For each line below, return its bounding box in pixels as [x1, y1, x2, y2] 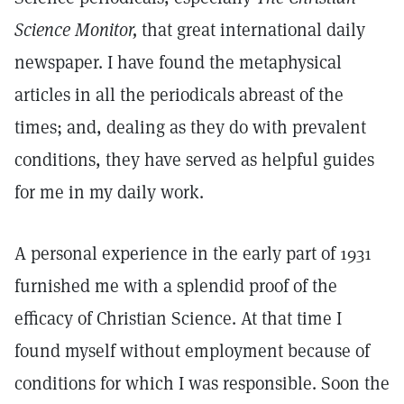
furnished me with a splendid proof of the [14, 274, 337, 298]
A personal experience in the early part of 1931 [14, 242, 372, 265]
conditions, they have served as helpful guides [14, 148, 374, 171]
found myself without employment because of [14, 339, 370, 363]
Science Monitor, [14, 18, 137, 41]
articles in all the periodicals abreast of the [14, 83, 344, 106]
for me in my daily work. [14, 180, 204, 204]
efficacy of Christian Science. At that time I [14, 307, 342, 330]
